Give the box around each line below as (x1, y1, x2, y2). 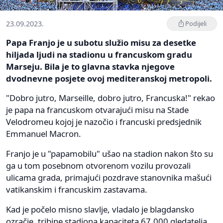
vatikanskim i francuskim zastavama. (6, 183, 147, 195)
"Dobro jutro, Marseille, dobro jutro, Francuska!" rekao (6, 92, 215, 104)
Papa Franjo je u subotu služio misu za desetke (6, 36, 196, 48)
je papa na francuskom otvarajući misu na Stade (6, 104, 189, 115)
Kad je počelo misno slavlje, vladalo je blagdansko (6, 203, 194, 215)
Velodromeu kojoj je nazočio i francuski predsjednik (6, 115, 202, 127)
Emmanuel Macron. (6, 127, 81, 139)
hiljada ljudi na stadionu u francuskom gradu (6, 48, 192, 60)
